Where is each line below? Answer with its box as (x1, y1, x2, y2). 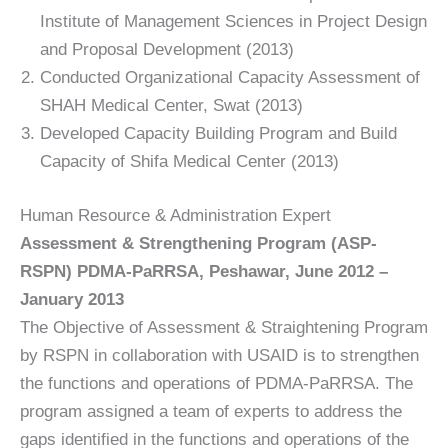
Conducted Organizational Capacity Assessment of (40, 68, 420, 87)
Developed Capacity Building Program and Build (40, 124, 397, 143)
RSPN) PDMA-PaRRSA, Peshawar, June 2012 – (20, 261, 388, 281)
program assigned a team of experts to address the (20, 401, 402, 421)
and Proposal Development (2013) (40, 40, 294, 59)
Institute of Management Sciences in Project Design (40, 12, 427, 31)
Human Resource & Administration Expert (20, 205, 331, 225)
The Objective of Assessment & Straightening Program (20, 317, 428, 337)
